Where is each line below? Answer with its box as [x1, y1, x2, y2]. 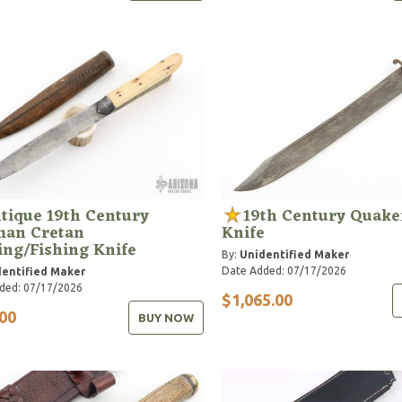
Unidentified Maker [239, 248, 349, 260]
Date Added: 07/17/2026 [221, 264, 346, 276]
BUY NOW [137, 310, 194, 324]
